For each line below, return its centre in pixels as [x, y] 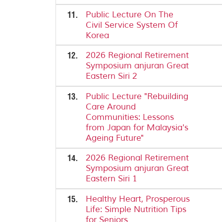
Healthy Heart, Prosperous [138, 199]
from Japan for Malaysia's [137, 127]
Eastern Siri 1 [112, 179]
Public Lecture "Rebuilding [137, 96]
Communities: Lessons [130, 117]
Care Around [111, 107]
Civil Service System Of [132, 25]
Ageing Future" [115, 138]
